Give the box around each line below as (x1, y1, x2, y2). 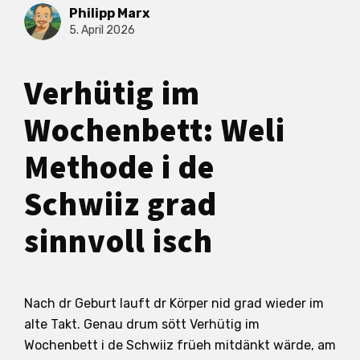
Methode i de (24, 145, 215, 191)
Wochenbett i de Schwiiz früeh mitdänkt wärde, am (24, 337, 336, 353)
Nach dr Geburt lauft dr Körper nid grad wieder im (24, 295, 324, 311)
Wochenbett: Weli (24, 108, 285, 154)
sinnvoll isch (24, 219, 213, 265)
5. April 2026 (69, 23, 135, 38)
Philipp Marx (69, 6, 149, 22)
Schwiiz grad (24, 182, 217, 228)
